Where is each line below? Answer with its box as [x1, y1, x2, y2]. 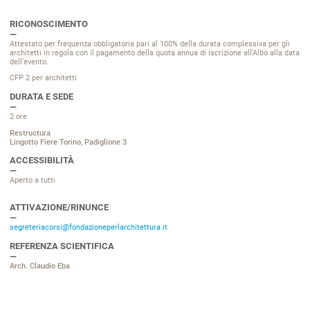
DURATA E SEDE [10, 91, 73, 102]
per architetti [32, 73, 77, 83]
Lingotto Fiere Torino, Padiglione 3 [10, 137, 127, 147]
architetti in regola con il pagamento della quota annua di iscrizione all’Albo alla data [10, 48, 300, 57]
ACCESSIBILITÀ [10, 155, 74, 166]
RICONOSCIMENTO [10, 18, 88, 29]
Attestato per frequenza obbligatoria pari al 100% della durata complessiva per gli [10, 39, 290, 48]
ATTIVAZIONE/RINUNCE [10, 202, 109, 213]
